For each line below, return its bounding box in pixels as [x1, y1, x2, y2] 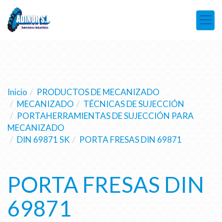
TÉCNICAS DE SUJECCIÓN [83, 98, 184, 109]
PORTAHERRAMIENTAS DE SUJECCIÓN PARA [17, 110, 194, 121]
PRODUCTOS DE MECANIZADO [37, 86, 160, 97]
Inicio [7, 86, 27, 97]
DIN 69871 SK [17, 134, 70, 145]
